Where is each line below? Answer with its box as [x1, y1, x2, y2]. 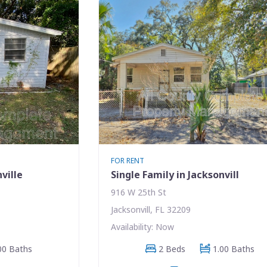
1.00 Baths [213, 243, 255, 254]
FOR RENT [111, 155, 145, 166]
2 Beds [159, 243, 186, 254]
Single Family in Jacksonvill [111, 167, 240, 181]
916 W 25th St [111, 186, 167, 198]
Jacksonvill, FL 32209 [111, 203, 191, 215]
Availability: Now [111, 221, 175, 232]
